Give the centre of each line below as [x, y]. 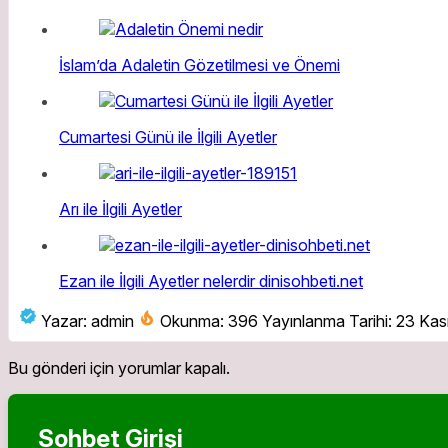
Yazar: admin [87, 321]
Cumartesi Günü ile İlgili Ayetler [168, 137]
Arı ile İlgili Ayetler [120, 209]
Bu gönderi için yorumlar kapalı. [119, 368]
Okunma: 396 [209, 321]
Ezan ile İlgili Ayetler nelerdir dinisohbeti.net [211, 281]
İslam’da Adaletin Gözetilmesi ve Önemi [199, 65]
